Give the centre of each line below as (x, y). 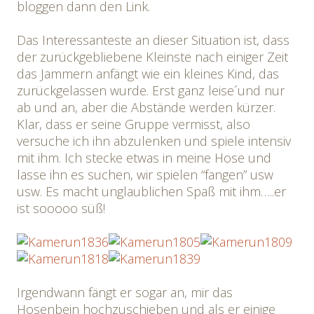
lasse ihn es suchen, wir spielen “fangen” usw (145, 175)
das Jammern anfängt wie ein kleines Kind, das (148, 74)
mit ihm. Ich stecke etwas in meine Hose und (144, 158)
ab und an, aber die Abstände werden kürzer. (146, 107)
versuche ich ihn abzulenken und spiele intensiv (154, 141)
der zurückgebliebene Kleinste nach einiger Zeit (152, 57)
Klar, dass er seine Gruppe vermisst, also (134, 124)
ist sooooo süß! (61, 208)
